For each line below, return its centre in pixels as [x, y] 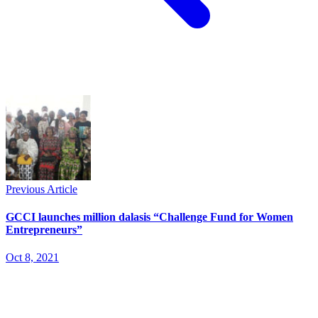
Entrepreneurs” [44, 230]
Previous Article [42, 189]
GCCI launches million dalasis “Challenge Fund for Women [149, 217]
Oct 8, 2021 [32, 258]
